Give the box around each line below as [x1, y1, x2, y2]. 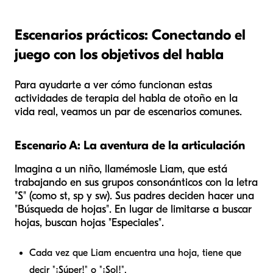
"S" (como [15, 189, 60, 202]
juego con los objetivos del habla [15, 45, 224, 63]
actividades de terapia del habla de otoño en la [15, 91, 238, 105]
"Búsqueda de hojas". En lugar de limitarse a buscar [15, 202, 252, 216]
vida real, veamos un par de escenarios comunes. [15, 105, 242, 118]
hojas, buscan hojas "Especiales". [15, 216, 164, 229]
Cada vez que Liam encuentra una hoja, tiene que [29, 247, 241, 258]
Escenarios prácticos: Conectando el [15, 26, 246, 43]
